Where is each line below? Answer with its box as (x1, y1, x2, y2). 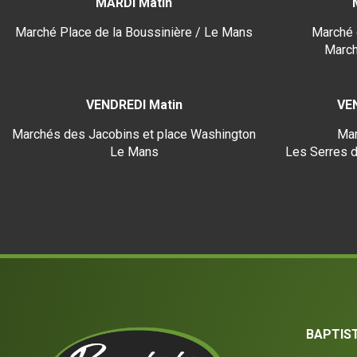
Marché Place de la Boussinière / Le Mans (15, 25, 253, 40)
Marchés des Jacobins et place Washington (12, 127, 256, 142)
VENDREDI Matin (85, 97, 182, 112)
